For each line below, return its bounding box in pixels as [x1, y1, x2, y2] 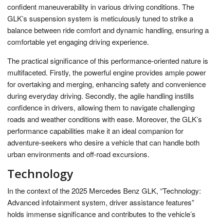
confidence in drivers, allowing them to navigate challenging [7, 102, 195, 112]
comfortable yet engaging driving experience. [7, 36, 149, 47]
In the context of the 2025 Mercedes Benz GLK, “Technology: [7, 185, 201, 196]
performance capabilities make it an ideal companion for [7, 125, 183, 136]
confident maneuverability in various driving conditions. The [7, 1, 194, 12]
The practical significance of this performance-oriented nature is [7, 55, 208, 66]
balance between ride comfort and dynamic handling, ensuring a [7, 24, 209, 35]
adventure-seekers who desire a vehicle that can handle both [7, 137, 200, 147]
